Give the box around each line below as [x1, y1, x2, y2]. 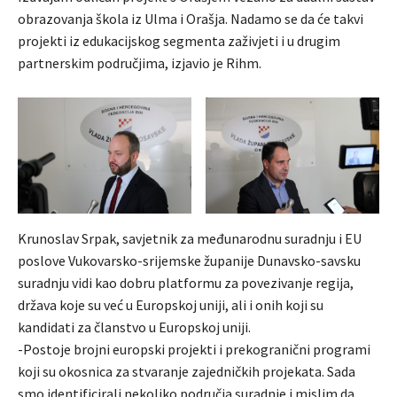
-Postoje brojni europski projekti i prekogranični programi [18, 339, 370, 358]
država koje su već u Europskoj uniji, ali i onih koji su [18, 295, 323, 314]
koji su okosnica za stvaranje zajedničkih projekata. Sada [18, 362, 355, 380]
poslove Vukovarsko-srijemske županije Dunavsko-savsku [18, 251, 361, 269]
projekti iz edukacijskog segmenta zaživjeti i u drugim [18, 31, 340, 50]
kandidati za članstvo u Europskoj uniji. [18, 317, 251, 336]
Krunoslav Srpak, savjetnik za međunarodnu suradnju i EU [18, 229, 362, 247]
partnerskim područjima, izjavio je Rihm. [18, 53, 261, 72]
